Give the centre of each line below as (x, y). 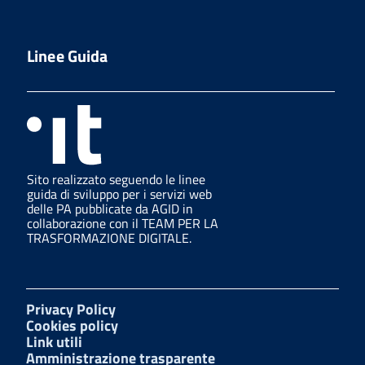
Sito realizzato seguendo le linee (116, 179)
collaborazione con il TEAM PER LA (123, 223)
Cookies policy (72, 325)
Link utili (54, 341)
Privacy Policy (71, 309)
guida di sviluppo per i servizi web (119, 193)
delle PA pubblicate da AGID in (110, 208)
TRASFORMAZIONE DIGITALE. (109, 237)
